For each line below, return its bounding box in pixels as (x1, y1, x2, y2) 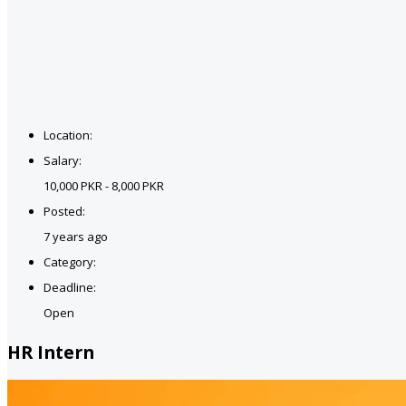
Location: (43, 126, 92, 143)
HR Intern (7, 340, 94, 365)
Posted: (43, 202, 85, 219)
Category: (43, 253, 96, 270)
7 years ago (43, 227, 108, 245)
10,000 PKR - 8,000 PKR (43, 177, 164, 194)
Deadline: (43, 278, 96, 295)
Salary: (43, 151, 82, 169)
